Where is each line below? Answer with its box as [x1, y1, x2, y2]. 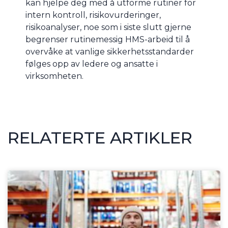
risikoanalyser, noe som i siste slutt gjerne [25, 22, 191, 33]
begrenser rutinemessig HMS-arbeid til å [25, 35, 190, 45]
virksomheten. [25, 71, 83, 81]
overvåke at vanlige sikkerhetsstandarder [25, 47, 194, 57]
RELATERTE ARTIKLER [8, 128, 192, 148]
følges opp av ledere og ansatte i [25, 59, 158, 69]
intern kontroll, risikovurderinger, [25, 10, 161, 20]
